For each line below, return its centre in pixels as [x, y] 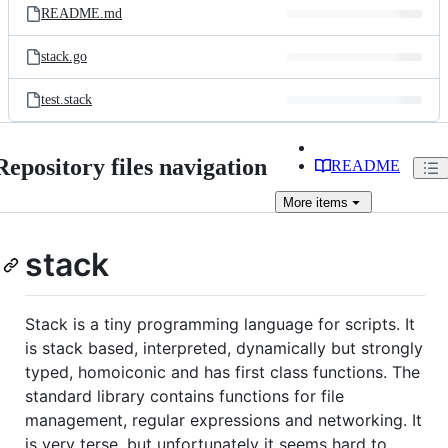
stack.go [64, 56]
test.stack [66, 99]
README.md [81, 13]
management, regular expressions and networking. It [223, 419]
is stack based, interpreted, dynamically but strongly [224, 347]
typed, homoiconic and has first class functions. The [222, 371]
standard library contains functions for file [184, 395]
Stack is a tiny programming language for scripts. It [220, 323]
